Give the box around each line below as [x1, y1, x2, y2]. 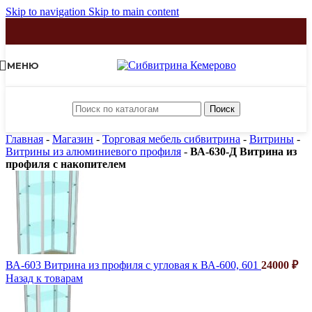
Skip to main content [88, 6, 179, 17]
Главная [6, 133, 43, 145]
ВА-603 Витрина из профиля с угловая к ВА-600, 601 [6, 259, 261, 271]
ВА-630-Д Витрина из [190, 146, 297, 157]
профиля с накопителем [6, 158, 126, 170]
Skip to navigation [6, 6, 88, 17]
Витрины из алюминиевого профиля [6, 146, 181, 157]
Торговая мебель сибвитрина [102, 133, 240, 145]
